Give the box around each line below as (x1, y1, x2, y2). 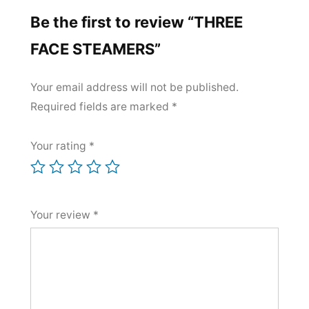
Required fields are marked (30, 100, 172, 114)
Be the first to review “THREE (30, 13, 243, 32)
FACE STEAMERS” (30, 40, 161, 59)
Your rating (30, 139, 89, 153)
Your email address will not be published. (30, 81, 239, 94)
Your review (30, 208, 93, 222)
